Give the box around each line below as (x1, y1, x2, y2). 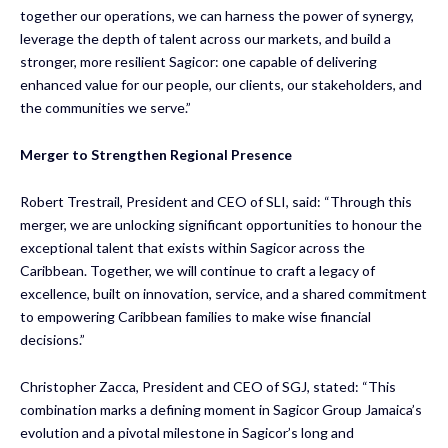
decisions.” (20, 330, 85, 348)
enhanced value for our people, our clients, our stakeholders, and (20, 75, 422, 93)
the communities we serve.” (20, 98, 191, 116)
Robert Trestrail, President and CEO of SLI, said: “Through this (20, 192, 412, 210)
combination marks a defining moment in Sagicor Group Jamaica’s (20, 400, 422, 418)
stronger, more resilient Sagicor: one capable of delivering (20, 52, 377, 70)
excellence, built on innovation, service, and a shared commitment (20, 284, 427, 302)
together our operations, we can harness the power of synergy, (20, 6, 414, 24)
